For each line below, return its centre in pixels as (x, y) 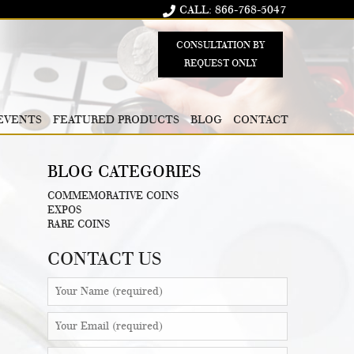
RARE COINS (79, 224)
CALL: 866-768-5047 (233, 10)
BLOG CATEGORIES (124, 172)
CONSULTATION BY (220, 45)
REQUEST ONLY (220, 63)
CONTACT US (104, 259)
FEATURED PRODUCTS (116, 120)
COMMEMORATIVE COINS (113, 196)
